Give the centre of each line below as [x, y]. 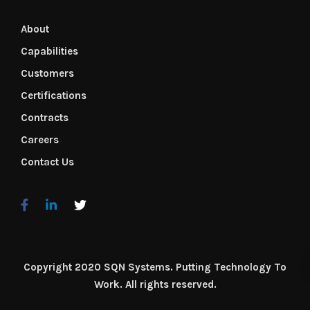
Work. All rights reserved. [155, 285]
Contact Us [47, 162]
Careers [40, 140]
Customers [47, 74]
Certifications [54, 96]
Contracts [45, 118]
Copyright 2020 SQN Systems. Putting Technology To [155, 267]
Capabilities [49, 52]
